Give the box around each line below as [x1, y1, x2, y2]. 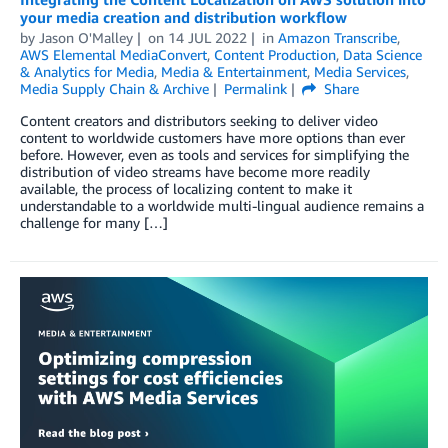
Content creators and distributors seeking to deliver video [20, 112, 378, 130]
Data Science [343, 46, 422, 64]
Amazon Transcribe [277, 29, 397, 47]
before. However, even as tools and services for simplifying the [20, 146, 409, 164]
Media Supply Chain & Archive [20, 80, 209, 98]
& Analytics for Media [20, 63, 154, 81]
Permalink [223, 80, 287, 98]
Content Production [214, 46, 336, 64]
